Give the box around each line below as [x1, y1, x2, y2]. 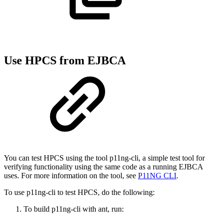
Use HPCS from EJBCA [4, 54, 125, 67]
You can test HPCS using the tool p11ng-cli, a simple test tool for [4, 153, 205, 162]
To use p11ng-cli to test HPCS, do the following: [4, 188, 155, 196]
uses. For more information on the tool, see [4, 171, 138, 180]
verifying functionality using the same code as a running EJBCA [4, 162, 203, 171]
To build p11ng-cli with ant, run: [24, 204, 124, 213]
